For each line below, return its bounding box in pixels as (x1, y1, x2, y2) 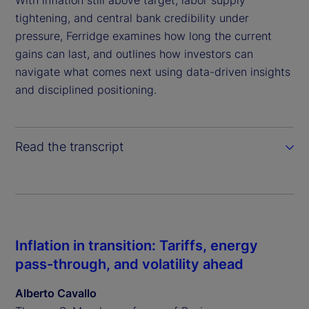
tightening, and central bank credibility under (15, 11, 249, 26)
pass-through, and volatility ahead (15, 256, 243, 273)
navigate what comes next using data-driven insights (15, 65, 290, 79)
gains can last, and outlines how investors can (15, 47, 253, 61)
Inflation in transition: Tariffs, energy (15, 237, 258, 255)
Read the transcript (15, 139, 123, 154)
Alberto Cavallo (15, 286, 97, 301)
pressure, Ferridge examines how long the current (15, 29, 272, 43)
